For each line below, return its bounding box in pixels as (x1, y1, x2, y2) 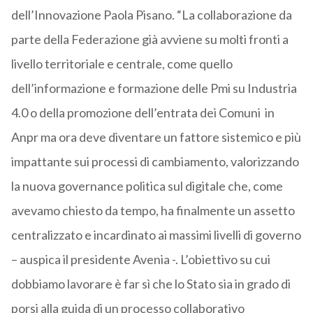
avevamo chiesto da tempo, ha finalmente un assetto (10, 203, 295, 219)
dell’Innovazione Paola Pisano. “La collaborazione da (10, 7, 292, 23)
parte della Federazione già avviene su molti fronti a (10, 31, 289, 48)
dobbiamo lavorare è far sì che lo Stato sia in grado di (10, 276, 291, 292)
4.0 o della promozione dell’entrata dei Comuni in (10, 105, 275, 121)
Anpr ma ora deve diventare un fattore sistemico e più (10, 129, 301, 145)
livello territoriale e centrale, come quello (10, 56, 233, 72)
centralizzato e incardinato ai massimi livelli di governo (10, 227, 301, 243)
